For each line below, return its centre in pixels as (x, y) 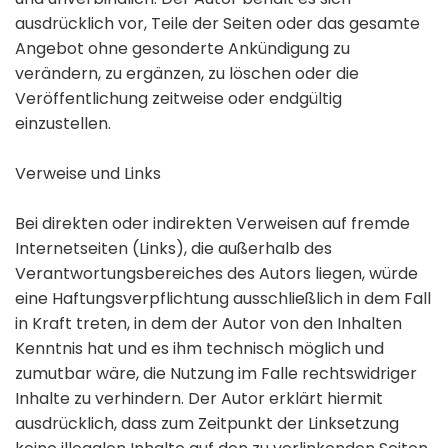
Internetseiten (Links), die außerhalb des (173, 249)
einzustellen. (63, 124)
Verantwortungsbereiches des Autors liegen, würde (216, 274)
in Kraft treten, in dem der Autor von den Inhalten (208, 324)
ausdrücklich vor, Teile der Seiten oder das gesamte (217, 24)
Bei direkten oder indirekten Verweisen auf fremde (212, 224)
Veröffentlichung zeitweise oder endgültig (178, 99)
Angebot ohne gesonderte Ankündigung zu (182, 49)
